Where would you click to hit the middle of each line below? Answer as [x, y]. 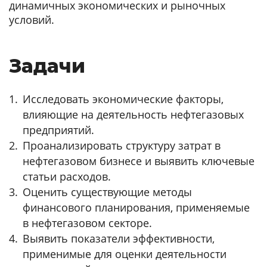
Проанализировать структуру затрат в [122, 145]
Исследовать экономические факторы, [123, 99]
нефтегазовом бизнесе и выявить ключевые [139, 161]
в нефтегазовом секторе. [87, 223]
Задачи [47, 66]
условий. [32, 20]
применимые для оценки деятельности [125, 254]
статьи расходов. [67, 176]
